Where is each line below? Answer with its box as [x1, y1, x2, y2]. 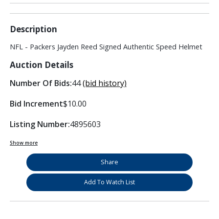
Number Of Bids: [10, 78, 72, 89]
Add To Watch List [84, 178, 135, 187]
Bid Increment [10, 98, 63, 109]
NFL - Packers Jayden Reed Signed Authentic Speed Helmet [10, 42, 202, 52]
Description [10, 23, 57, 35]
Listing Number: [10, 119, 70, 130]
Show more [10, 139, 38, 147]
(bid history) [83, 78, 127, 89]
